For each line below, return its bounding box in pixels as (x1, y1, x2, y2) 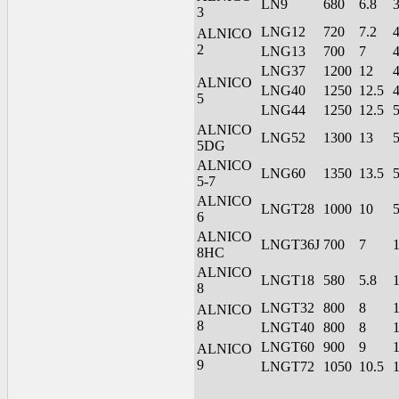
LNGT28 (261, 201, 314, 217)
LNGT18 (261, 273, 314, 289)
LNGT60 (261, 339, 314, 355)
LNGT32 (261, 300, 314, 316)
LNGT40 (261, 320, 314, 336)
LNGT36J (261, 237, 320, 253)
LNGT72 (261, 359, 314, 375)
